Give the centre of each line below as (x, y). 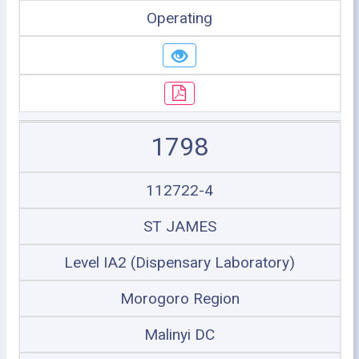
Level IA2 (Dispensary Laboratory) (179, 262)
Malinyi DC (179, 335)
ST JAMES (179, 226)
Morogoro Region (179, 298)
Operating (179, 18)
